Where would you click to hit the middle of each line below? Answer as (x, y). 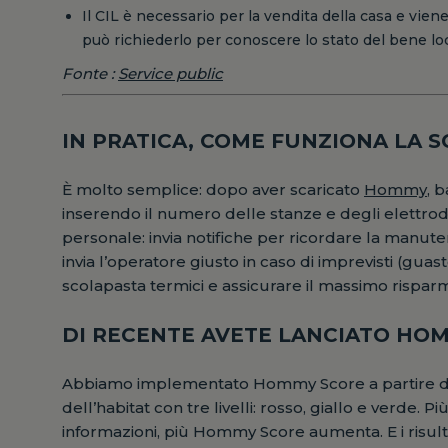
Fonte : (90, 73)
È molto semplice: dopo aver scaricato (213, 189)
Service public (170, 73)
